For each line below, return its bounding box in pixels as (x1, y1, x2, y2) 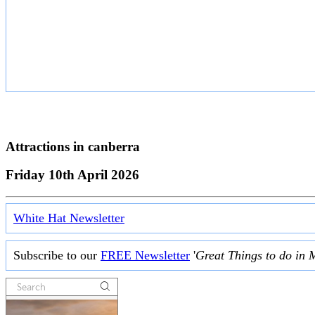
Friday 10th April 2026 (6, 167, 139, 183)
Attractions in (6, 139, 88, 154)
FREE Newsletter (101, 248, 190, 263)
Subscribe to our (13, 248, 101, 263)
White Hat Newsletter (13, 211, 124, 226)
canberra (88, 139, 140, 154)
